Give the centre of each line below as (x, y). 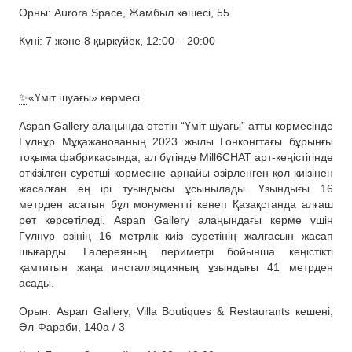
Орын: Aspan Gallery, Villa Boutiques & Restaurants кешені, (176, 312)
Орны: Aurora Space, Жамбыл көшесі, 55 (124, 13)
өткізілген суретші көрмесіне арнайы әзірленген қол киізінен (176, 173)
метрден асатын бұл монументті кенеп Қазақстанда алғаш (176, 205)
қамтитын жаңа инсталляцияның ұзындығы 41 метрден (176, 268)
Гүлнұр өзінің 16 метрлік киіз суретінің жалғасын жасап (176, 236)
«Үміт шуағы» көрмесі (84, 98)
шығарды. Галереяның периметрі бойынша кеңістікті (176, 252)
